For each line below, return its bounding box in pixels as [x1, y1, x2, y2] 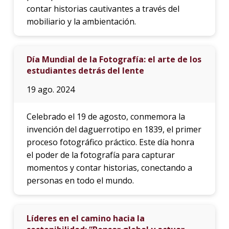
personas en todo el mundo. [26, 174, 134, 186]
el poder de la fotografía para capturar [26, 149, 175, 161]
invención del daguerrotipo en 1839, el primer [26, 123, 201, 135]
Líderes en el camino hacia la [26, 212, 145, 224]
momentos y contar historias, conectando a [26, 162, 192, 173]
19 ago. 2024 [26, 83, 75, 95]
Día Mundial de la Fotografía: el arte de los [26, 53, 201, 65]
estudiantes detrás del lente [26, 64, 144, 76]
